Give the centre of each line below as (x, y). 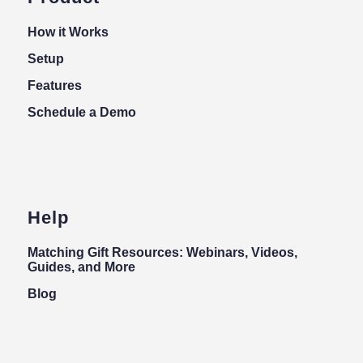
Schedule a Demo (81, 112)
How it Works (68, 32)
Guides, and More (81, 267)
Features (54, 85)
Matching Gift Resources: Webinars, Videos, (162, 253)
